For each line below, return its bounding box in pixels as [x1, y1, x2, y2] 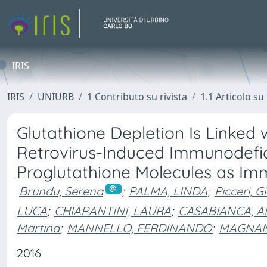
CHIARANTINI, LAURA [54, 203, 171, 218]
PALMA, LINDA [128, 184, 207, 198]
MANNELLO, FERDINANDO [67, 221, 212, 236]
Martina [17, 221, 60, 236]
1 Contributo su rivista [87, 90, 187, 103]
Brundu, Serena [19, 184, 103, 198]
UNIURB [38, 90, 74, 103]
